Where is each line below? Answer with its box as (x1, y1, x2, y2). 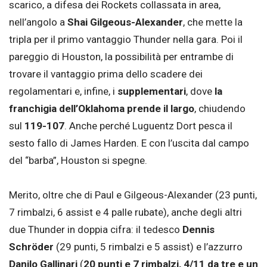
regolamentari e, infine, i (9, 85, 117, 98)
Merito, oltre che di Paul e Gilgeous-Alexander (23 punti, (9, 189, 257, 201)
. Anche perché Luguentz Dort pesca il (64, 120, 232, 132)
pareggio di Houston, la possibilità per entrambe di (9, 51, 234, 63)
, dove (186, 85, 215, 98)
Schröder (9, 241, 54, 253)
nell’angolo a (9, 16, 67, 29)
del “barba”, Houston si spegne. (9, 154, 147, 167)
